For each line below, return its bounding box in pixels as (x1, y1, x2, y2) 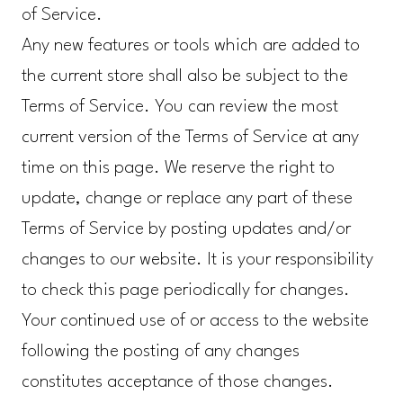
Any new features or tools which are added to (21, 37, 360, 56)
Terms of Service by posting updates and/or (21, 220, 351, 239)
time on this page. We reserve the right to (21, 159, 335, 178)
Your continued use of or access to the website (21, 312, 369, 331)
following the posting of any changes (21, 343, 300, 362)
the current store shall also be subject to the (21, 67, 348, 86)
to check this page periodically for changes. (21, 282, 350, 300)
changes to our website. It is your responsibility (21, 251, 373, 270)
